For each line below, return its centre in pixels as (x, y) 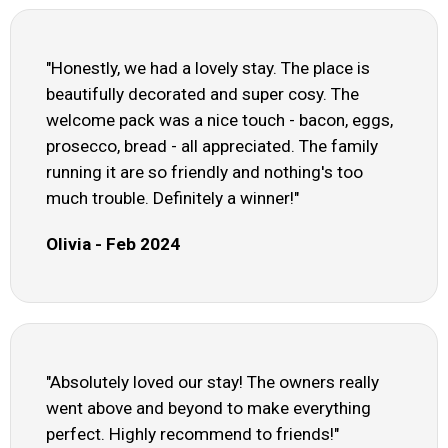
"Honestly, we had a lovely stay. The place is (208, 68)
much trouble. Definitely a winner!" (172, 198)
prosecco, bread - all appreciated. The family (212, 146)
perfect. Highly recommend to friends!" (192, 434)
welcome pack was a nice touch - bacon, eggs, (219, 120)
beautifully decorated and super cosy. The (202, 94)
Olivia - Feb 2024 (113, 244)
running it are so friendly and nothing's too (204, 172)
